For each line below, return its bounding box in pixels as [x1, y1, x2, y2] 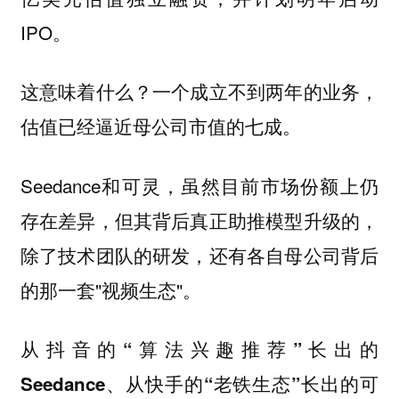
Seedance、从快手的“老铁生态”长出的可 [20, 370, 379, 397]
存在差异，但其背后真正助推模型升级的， [20, 206, 379, 233]
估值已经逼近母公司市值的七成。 [20, 112, 301, 140]
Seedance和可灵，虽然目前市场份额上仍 [20, 171, 379, 199]
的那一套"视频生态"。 [20, 275, 201, 303]
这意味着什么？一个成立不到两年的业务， [20, 77, 379, 105]
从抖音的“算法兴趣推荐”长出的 [20, 336, 379, 362]
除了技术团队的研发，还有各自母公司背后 [20, 240, 379, 268]
